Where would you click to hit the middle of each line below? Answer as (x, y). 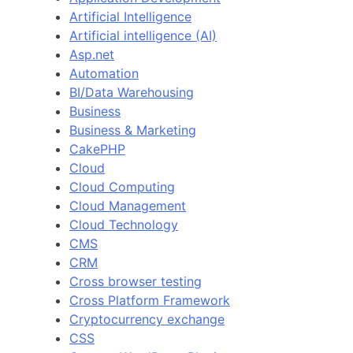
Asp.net (92, 54)
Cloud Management (128, 205)
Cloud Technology (124, 224)
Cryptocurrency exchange (147, 319)
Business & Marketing (133, 130)
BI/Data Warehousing (132, 92)
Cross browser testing (136, 281)
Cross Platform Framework (150, 300)
